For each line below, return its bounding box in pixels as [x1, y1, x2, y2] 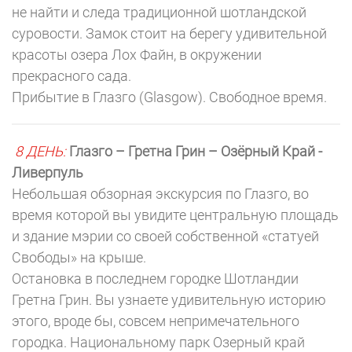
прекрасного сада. [12, 68, 131, 84]
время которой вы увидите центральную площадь [12, 207, 339, 223]
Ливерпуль [12, 164, 83, 181]
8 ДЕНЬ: [15, 143, 66, 159]
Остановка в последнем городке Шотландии [12, 270, 299, 287]
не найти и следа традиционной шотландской [12, 4, 306, 20]
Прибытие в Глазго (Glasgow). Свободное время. [12, 89, 327, 105]
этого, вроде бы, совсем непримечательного [12, 313, 299, 329]
